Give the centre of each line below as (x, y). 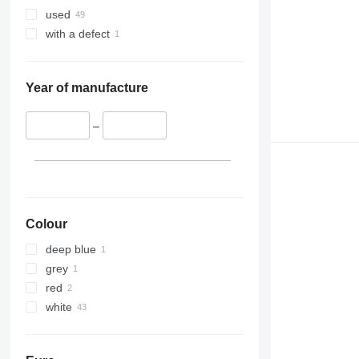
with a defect (77, 34)
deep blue (71, 249)
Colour (46, 224)
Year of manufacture (87, 88)
